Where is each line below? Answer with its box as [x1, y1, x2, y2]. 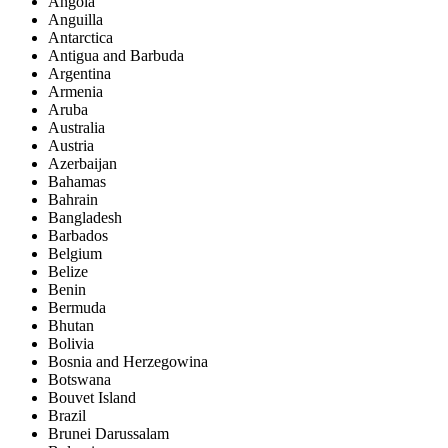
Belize [48, 263, 88, 281]
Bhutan [48, 317, 94, 335]
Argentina [48, 65, 111, 83]
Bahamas [48, 173, 106, 191]
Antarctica [48, 29, 113, 47]
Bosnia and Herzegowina [48, 353, 208, 371]
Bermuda [48, 299, 106, 317]
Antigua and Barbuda [48, 47, 184, 65]
